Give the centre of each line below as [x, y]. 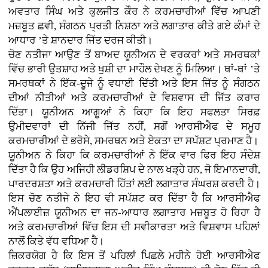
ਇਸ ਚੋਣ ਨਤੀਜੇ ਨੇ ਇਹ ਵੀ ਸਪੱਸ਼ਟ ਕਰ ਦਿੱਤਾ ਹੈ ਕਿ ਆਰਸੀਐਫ [134, 198]
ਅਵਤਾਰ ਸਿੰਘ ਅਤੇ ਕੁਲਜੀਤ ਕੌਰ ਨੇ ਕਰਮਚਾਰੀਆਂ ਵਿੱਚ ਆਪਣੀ [134, 11]
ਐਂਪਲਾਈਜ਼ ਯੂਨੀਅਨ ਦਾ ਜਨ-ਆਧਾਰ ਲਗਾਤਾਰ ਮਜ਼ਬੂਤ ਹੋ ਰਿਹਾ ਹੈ [134, 212]
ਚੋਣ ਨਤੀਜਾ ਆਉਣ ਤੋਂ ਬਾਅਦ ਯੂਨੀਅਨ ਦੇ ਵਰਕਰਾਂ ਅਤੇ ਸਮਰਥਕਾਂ [134, 54]
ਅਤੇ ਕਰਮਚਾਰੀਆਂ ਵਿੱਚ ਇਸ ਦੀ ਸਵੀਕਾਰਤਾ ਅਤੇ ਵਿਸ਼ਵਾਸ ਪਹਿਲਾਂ [134, 227]
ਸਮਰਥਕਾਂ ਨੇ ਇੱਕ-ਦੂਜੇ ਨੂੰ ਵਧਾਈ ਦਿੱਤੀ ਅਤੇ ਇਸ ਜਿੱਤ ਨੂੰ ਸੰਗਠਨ [134, 83]
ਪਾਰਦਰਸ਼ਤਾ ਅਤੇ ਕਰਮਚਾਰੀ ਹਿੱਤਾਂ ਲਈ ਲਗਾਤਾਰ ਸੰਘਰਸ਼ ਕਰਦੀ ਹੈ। [134, 184]
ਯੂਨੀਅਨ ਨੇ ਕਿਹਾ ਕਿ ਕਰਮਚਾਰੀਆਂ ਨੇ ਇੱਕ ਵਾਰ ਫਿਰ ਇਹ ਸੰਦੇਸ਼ [134, 155]
